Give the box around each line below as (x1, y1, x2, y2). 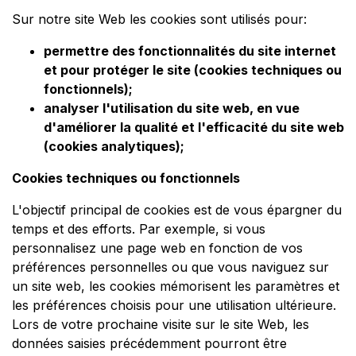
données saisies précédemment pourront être (12, 335, 287, 352)
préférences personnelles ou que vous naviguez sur (12, 259, 329, 276)
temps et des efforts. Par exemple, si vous (12, 221, 265, 238)
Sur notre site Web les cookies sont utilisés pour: (12, 11, 307, 28)
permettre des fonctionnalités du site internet (44, 43, 336, 60)
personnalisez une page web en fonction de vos (12, 240, 303, 257)
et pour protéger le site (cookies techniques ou (44, 62, 342, 79)
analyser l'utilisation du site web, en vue (44, 100, 300, 117)
